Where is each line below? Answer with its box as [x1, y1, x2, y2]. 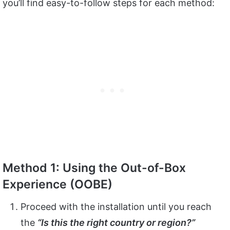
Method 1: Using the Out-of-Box [3, 161, 186, 176]
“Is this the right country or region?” [37, 217, 195, 228]
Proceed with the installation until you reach [21, 201, 212, 212]
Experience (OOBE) [3, 177, 112, 192]
